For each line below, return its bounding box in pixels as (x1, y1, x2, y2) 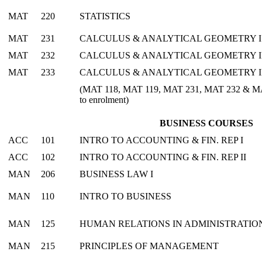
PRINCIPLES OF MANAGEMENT (80, 240, 219, 251)
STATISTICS (80, 11, 130, 21)
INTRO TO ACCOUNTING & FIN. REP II (80, 151, 246, 162)
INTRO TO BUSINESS (80, 191, 171, 201)
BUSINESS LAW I (80, 168, 153, 179)
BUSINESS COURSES (159, 118, 253, 128)
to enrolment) (80, 94, 129, 105)
